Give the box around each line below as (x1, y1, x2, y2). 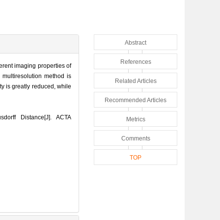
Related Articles (114, 77, 157, 84)
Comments (121, 135, 150, 142)
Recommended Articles (105, 96, 166, 104)
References (120, 58, 151, 65)
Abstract (125, 39, 146, 46)
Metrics (126, 115, 145, 123)
